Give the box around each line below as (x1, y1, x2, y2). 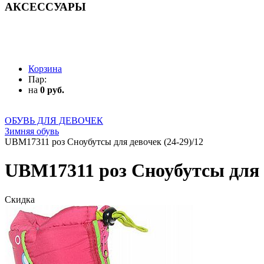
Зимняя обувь (5, 126, 59, 137)
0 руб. (40, 85, 64, 95)
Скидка (5, 194, 35, 204)
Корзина (28, 64, 62, 74)
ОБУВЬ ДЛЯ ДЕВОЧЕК (5, 115, 103, 126)
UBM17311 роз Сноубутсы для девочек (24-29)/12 (5, 137, 203, 147)
